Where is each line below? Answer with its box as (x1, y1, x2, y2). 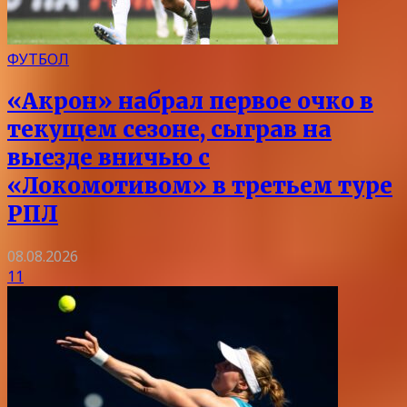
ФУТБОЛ (7, 48, 69, 69)
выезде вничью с (7, 143, 210, 172)
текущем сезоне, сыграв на (7, 114, 332, 144)
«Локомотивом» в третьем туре (7, 171, 392, 200)
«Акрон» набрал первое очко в (7, 86, 373, 115)
